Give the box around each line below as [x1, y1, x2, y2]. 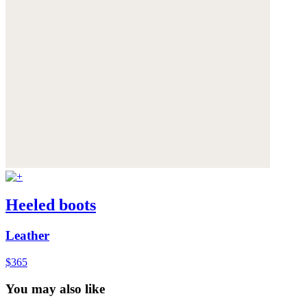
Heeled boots [5, 196, 96, 214]
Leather [5, 228, 49, 243]
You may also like [5, 281, 105, 296]
